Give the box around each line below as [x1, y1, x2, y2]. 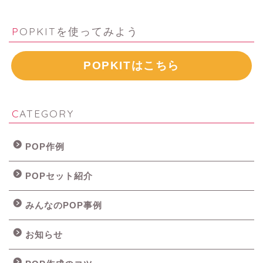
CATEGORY [19, 106, 74, 120]
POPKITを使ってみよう [19, 24, 139, 38]
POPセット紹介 [25, 170, 93, 181]
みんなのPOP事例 [25, 200, 102, 210]
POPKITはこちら [83, 59, 180, 72]
